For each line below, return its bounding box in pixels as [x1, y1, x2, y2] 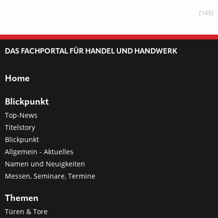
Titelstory [5, 123, 35, 132]
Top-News [5, 110, 37, 120]
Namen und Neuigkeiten [5, 159, 85, 168]
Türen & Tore [5, 207, 48, 216]
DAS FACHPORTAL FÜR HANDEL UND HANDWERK [5, 48, 177, 55]
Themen [5, 194, 38, 203]
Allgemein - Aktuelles [5, 147, 73, 156]
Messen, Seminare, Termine [5, 171, 95, 181]
